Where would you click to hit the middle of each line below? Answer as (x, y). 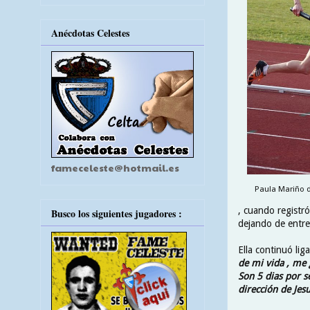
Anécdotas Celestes (90, 33)
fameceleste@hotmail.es (115, 168)
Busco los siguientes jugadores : (117, 213)
